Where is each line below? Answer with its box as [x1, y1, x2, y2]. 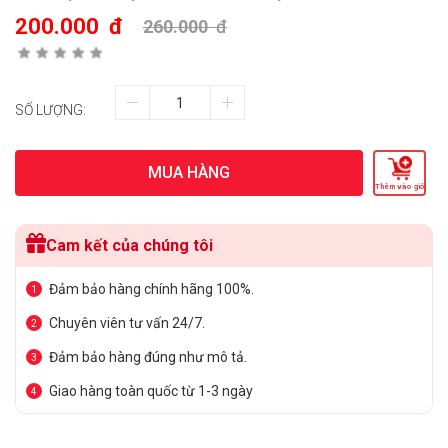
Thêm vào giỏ [375, 182, 424, 192]
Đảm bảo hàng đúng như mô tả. [49, 349, 247, 366]
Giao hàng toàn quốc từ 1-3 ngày [49, 383, 253, 400]
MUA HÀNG [148, 163, 230, 183]
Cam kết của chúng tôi [46, 236, 213, 256]
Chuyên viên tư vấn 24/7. [49, 315, 205, 332]
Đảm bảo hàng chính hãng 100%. [49, 281, 254, 298]
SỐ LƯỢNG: [15, 102, 86, 119]
